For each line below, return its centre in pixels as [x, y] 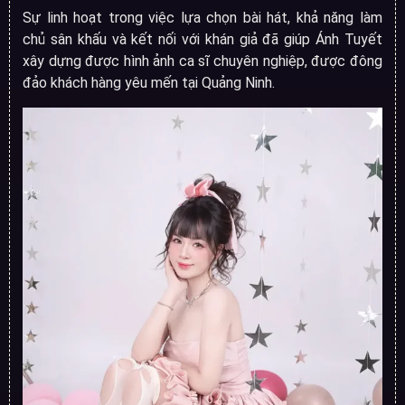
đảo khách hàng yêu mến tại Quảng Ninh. [149, 83]
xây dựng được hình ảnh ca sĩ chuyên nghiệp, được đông [202, 61]
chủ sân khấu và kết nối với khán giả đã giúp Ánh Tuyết [202, 40]
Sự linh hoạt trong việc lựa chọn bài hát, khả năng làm [202, 18]
